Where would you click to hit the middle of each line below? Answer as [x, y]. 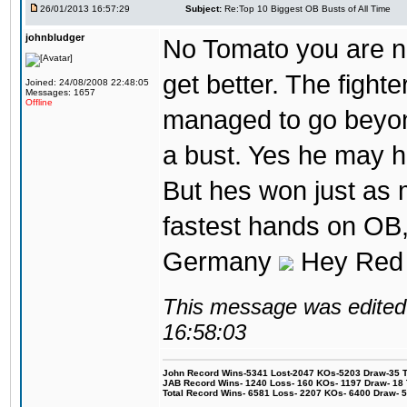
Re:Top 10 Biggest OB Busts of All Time [308, 9]
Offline [39, 102]
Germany [221, 262]
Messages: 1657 [60, 92]
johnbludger [55, 37]
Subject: [203, 9]
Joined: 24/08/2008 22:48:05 [87, 82]
